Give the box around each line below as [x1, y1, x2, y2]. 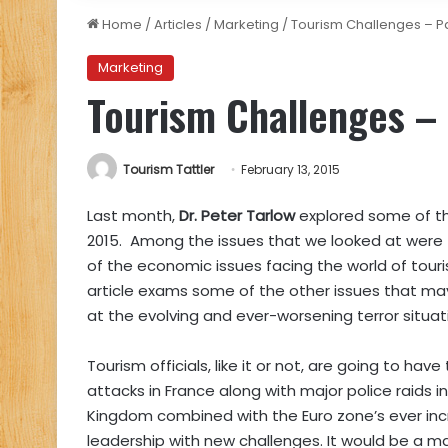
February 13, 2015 [241, 161, 340, 178]
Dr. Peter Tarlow [179, 205, 299, 227]
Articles [154, 15, 202, 34]
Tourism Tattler [123, 161, 214, 178]
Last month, [87, 205, 179, 227]
